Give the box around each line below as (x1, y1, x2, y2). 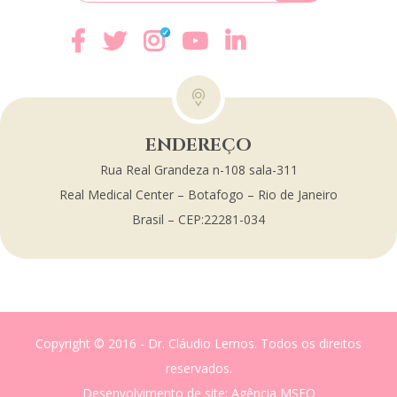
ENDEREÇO (145, 132, 252, 157)
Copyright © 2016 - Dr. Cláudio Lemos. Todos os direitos (35, 334, 362, 352)
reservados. (165, 359, 232, 377)
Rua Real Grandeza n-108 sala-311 (99, 160, 298, 178)
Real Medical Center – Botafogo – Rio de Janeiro (59, 185, 338, 203)
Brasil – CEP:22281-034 (132, 210, 265, 228)
